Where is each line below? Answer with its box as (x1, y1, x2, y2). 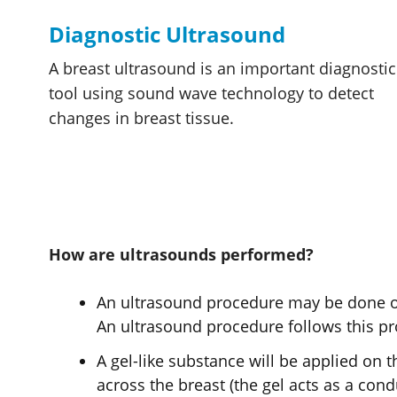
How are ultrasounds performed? (49, 244, 314, 266)
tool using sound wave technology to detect (49, 82, 374, 104)
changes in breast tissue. (49, 107, 234, 128)
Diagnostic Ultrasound (49, 19, 285, 49)
